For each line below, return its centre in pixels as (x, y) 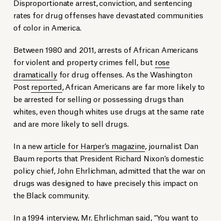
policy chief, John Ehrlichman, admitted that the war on (109, 170)
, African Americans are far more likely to (133, 86)
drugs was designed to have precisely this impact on (105, 183)
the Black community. (51, 195)
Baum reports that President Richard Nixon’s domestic (108, 158)
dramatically (35, 74)
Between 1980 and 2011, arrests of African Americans (106, 49)
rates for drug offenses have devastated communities (108, 15)
